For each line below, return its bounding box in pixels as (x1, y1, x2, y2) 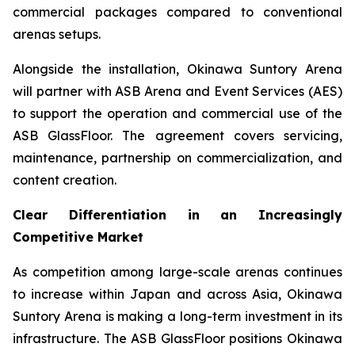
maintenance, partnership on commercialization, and (13, 150, 342, 166)
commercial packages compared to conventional (13, 4, 342, 20)
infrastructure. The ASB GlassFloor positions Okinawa (13, 330, 342, 346)
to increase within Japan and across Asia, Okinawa (13, 286, 342, 302)
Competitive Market (13, 229, 143, 245)
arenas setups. (13, 26, 101, 42)
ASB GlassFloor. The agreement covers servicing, (13, 128, 342, 143)
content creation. (13, 172, 116, 188)
